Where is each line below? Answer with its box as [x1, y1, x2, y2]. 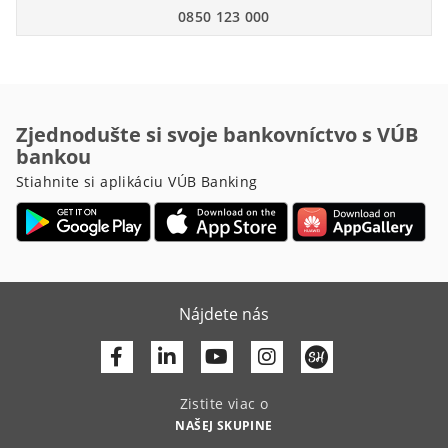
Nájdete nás [179, 302, 269, 325]
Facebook [122, 342, 211, 370]
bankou [16, 142, 91, 170]
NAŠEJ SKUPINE [175, 417, 273, 435]
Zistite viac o [179, 394, 269, 414]
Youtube [227, 342, 304, 370]
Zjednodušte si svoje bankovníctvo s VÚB [16, 120, 418, 148]
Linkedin [174, 342, 253, 370]
